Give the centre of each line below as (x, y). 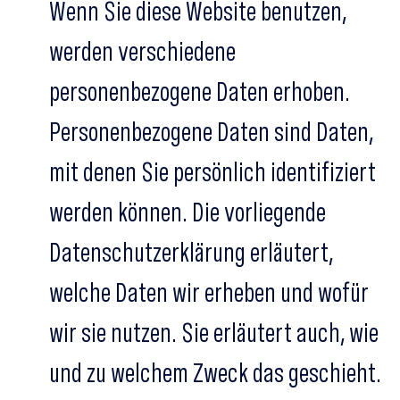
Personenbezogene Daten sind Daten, (211, 131)
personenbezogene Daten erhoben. (200, 91)
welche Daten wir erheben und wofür (209, 292)
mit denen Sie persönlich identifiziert (212, 171)
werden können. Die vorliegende (187, 212)
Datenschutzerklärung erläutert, (191, 252)
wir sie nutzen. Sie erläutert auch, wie (214, 332)
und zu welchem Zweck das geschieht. (215, 372)
